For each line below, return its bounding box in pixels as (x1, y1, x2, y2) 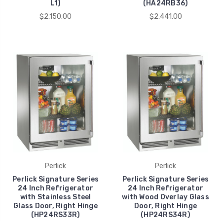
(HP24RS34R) (141, 210, 190, 219)
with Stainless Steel (20, 192, 91, 201)
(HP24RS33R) (31, 210, 80, 219)
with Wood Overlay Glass (122, 192, 209, 201)
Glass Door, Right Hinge (13, 201, 98, 210)
